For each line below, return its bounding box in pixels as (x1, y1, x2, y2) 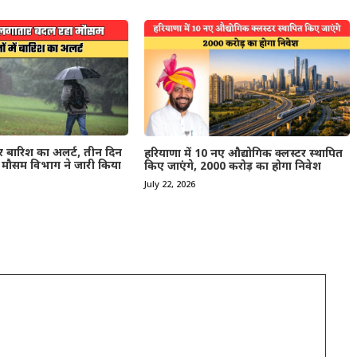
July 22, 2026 (143, 178, 195, 190)
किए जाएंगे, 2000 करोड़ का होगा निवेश (143, 159, 321, 175)
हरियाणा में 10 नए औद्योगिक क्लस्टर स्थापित (143, 146, 343, 162)
